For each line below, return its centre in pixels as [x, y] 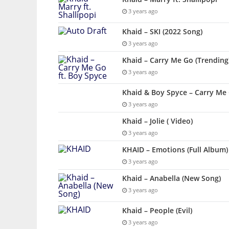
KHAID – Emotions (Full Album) [175, 150]
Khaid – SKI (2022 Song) [162, 32]
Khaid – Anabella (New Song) [171, 178]
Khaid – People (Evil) [157, 211]
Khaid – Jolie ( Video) [157, 121]
